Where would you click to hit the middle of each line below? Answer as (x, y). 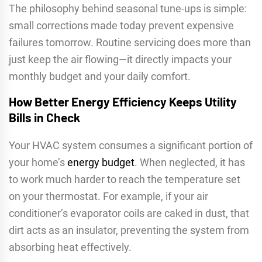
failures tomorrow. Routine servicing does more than (130, 43)
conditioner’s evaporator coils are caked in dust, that (129, 213)
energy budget (101, 163)
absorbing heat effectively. (70, 247)
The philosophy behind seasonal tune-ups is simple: (128, 9)
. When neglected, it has (190, 163)
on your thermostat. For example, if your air (108, 196)
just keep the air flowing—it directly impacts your (120, 60)
